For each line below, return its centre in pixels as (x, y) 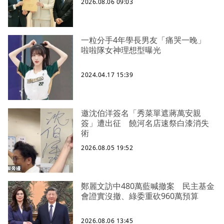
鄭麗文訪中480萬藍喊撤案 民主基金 (148, 186)
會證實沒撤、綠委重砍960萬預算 (140, 196)
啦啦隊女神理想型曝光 (121, 50)
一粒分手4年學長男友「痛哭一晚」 (147, 40)
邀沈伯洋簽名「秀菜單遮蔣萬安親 (141, 113)
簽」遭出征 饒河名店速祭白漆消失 (145, 123)
